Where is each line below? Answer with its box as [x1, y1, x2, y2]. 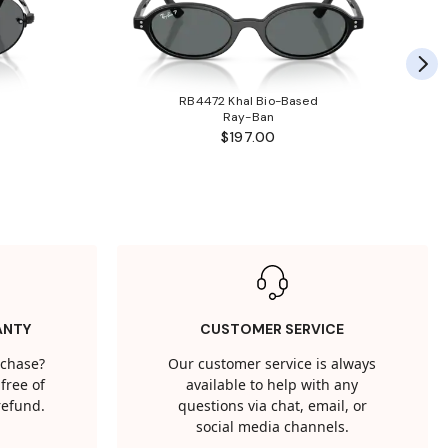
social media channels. [195, 417, 349, 439]
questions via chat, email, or [177, 396, 367, 418]
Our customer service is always [168, 354, 377, 376]
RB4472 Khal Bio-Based [179, 93, 318, 110]
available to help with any [186, 375, 359, 397]
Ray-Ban [222, 109, 275, 126]
